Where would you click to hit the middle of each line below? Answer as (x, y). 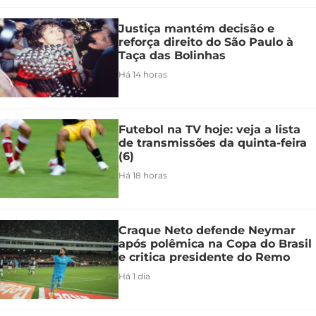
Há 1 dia (134, 276)
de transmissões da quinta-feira (213, 142)
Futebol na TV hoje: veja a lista (209, 129)
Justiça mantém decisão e (196, 28)
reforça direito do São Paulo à (206, 42)
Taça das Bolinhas (172, 55)
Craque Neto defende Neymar (207, 230)
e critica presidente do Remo (204, 257)
